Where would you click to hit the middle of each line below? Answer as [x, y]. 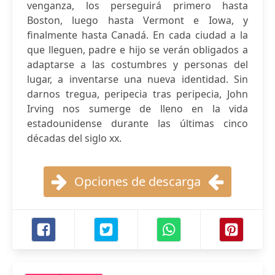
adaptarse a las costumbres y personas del [137, 64]
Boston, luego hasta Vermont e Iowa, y [137, 20]
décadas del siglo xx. [74, 138]
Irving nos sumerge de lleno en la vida [137, 109]
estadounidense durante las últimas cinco [137, 123]
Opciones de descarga [137, 181]
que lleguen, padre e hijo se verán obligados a [137, 50]
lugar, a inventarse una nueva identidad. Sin [137, 79]
